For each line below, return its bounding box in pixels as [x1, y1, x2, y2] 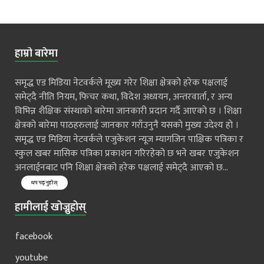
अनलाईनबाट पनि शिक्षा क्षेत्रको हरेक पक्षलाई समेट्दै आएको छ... [15, 159, 227, 176]
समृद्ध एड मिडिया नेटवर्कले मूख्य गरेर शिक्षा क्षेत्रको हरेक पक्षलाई [15, 74, 227, 91]
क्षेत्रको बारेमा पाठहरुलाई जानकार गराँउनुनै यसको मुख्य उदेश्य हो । [15, 117, 239, 133]
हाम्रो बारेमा [15, 44, 58, 62]
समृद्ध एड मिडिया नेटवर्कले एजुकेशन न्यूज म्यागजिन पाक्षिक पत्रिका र [15, 131, 243, 147]
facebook [15, 228, 52, 245]
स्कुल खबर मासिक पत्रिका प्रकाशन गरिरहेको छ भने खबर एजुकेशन [15, 145, 239, 161]
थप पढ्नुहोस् [31, 177, 58, 187]
